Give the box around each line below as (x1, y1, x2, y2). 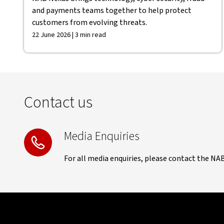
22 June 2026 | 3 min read (32, 30, 106, 40)
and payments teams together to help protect (32, 5, 191, 16)
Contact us (24, 91, 92, 114)
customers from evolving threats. (32, 17, 147, 28)
